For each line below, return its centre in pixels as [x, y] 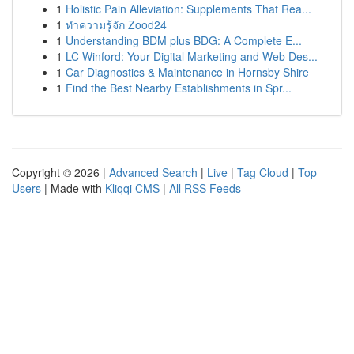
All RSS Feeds [205, 188]
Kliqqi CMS [132, 188]
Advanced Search [153, 172]
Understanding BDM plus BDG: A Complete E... [184, 40]
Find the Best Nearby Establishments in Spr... [179, 88]
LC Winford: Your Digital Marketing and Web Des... [192, 56]
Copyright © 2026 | [60, 172]
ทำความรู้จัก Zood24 [116, 24]
